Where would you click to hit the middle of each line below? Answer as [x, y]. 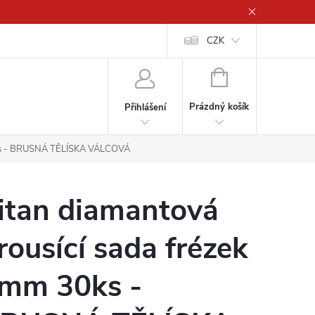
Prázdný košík [219, 107]
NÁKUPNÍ [247, 76]
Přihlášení [145, 107]
